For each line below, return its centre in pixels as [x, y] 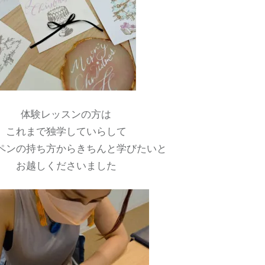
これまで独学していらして [66, 131]
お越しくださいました [66, 165]
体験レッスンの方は [66, 114]
